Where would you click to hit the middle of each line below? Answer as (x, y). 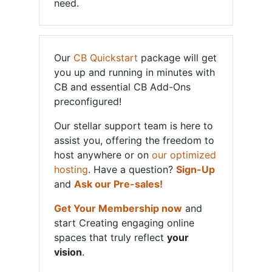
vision (68, 252)
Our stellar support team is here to (134, 126)
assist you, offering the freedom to (134, 140)
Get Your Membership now (118, 208)
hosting (71, 169)
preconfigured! (88, 101)
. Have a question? (132, 169)
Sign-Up (195, 169)
